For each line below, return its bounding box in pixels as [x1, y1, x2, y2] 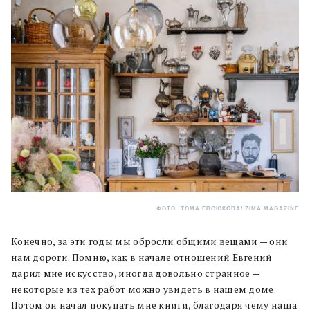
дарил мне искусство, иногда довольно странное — [11, 267, 260, 280]
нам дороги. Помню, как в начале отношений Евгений [11, 251, 273, 264]
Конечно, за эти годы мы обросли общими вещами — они [11, 235, 289, 248]
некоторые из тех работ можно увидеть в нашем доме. [11, 283, 275, 296]
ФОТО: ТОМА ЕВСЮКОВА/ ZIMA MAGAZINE [156, 206, 299, 212]
